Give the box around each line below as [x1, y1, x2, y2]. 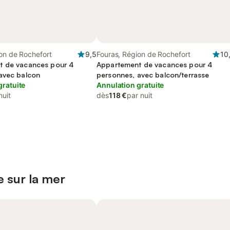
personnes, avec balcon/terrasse [97, 70, 209, 79]
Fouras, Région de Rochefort [97, 50, 190, 59]
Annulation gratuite [97, 81, 164, 89]
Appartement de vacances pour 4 [97, 60, 213, 69]
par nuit [127, 91, 152, 100]
